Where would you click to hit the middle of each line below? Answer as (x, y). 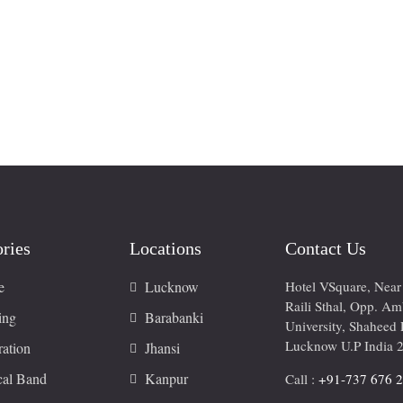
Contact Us (326, 248)
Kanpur (167, 378)
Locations (166, 248)
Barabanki (175, 317)
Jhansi (163, 347)
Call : (302, 378)
